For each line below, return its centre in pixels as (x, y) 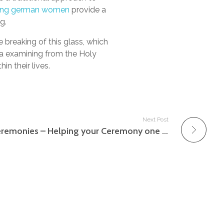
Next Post (155, 120)
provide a (88, 10)
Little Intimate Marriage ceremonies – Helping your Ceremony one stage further (165, 131)
